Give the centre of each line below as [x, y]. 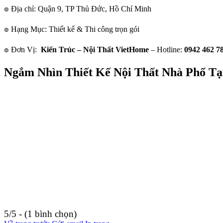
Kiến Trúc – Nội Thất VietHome [95, 50]
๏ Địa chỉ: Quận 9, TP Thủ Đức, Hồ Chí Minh [78, 9]
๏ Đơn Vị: [22, 50]
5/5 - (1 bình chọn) [40, 214]
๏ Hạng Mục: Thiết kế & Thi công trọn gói [72, 29]
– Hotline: [167, 50]
